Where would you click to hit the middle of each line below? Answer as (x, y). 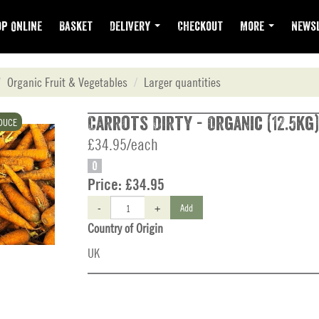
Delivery (131, 26)
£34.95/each (123, 145)
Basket (76, 26)
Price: (106, 184)
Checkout (200, 26)
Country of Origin (125, 228)
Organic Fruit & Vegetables (67, 82)
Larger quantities (182, 82)
